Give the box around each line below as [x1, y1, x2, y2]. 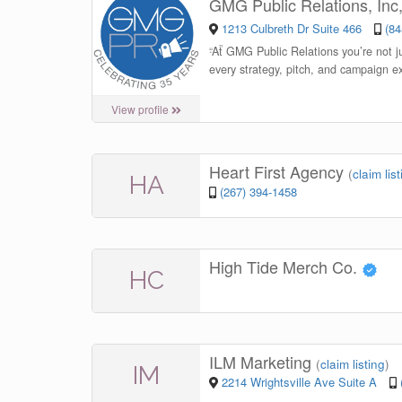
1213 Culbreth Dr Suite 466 [221, 19, 362, 37]
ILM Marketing [209, 350, 316, 374]
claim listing [320, 355, 385, 373]
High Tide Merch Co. [209, 255, 362, 279]
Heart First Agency [209, 160, 348, 184]
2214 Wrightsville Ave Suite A [221, 373, 377, 391]
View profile [111, 101, 172, 118]
